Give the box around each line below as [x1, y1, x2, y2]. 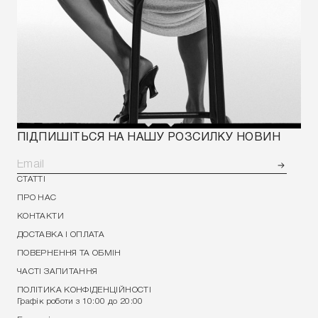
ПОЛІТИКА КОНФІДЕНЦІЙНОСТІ [17, 286, 151, 294]
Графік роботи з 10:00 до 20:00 [17, 297, 143, 305]
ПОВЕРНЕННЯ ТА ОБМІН [17, 249, 121, 257]
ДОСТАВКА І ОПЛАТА [17, 231, 105, 238]
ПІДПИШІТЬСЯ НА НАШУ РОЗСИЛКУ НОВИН [17, 133, 281, 143]
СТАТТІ [17, 175, 46, 183]
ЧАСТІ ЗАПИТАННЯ [17, 268, 98, 275]
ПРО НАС [17, 194, 57, 202]
